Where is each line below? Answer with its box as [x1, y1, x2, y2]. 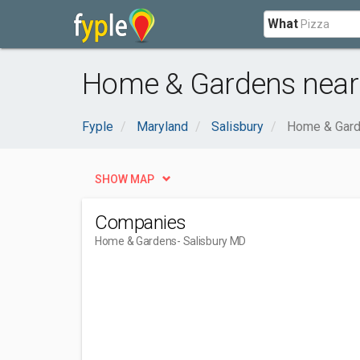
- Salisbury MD [177, 235, 247, 247]
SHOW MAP [95, 173, 154, 186]
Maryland [137, 119, 188, 134]
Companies [95, 211, 186, 234]
